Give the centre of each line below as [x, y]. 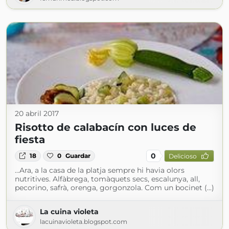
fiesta [30, 140]
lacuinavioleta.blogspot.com [84, 222]
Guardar [78, 156]
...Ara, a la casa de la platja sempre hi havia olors [100, 170]
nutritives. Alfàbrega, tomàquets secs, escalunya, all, [107, 179]
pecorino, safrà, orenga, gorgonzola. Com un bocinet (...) [114, 188]
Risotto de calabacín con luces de [106, 127]
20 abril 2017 [37, 113]
